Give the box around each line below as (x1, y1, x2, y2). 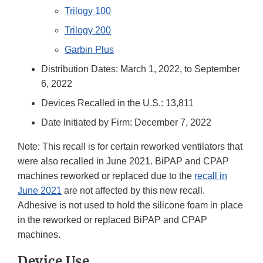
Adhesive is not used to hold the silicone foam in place (18, 200, 243, 211)
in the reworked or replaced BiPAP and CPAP (18, 215, 207, 225)
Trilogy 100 (65, 6, 111, 16)
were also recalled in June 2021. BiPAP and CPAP (18, 156, 229, 167)
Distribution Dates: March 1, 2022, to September (41, 64, 240, 75)
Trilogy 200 (65, 25, 111, 36)
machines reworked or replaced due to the (18, 171, 194, 181)
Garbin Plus (65, 45, 114, 55)
